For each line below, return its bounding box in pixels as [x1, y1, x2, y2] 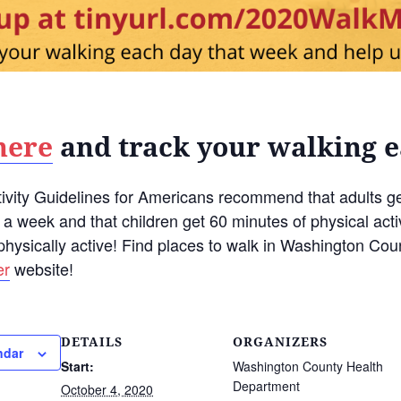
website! [10, 256, 73, 280]
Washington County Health [233, 356, 383, 375]
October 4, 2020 [61, 380, 153, 398]
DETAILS [61, 334, 123, 349]
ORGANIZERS [233, 334, 328, 349]
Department [233, 376, 300, 395]
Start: [61, 356, 94, 375]
